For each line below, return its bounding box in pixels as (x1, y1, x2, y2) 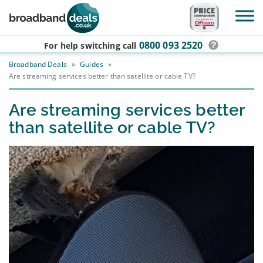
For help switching (44, 40, 123, 51)
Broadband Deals (9, 59, 67, 69)
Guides (80, 59, 103, 69)
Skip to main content (6, 22, 100, 35)
